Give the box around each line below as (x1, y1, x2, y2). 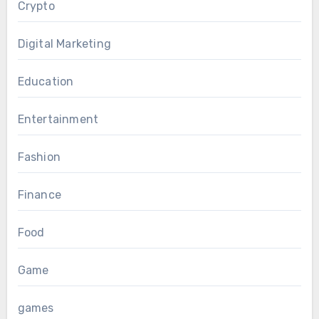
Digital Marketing (17, 36, 111, 51)
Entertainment (17, 112, 99, 126)
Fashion (17, 150, 61, 164)
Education (17, 74, 74, 88)
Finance (17, 187, 61, 202)
